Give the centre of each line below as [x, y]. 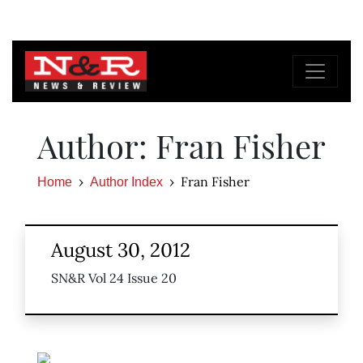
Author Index [126, 182]
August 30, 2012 [121, 250]
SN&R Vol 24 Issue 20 [114, 278]
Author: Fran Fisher [181, 146]
